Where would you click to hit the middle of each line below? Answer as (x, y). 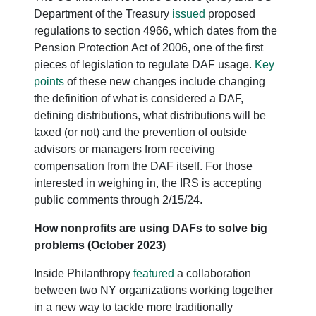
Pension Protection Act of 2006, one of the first (148, 47)
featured (154, 273)
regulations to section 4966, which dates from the (156, 30)
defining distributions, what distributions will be (150, 115)
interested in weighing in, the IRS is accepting (148, 183)
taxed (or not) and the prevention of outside (140, 132)
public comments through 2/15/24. (118, 200)
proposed (230, 13)
